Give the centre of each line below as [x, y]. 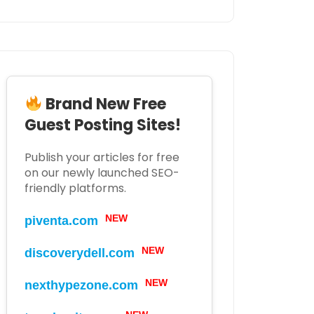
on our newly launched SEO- [102, 173]
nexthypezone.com [81, 286]
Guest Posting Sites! [103, 125]
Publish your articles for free [102, 158]
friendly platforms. [75, 189]
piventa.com [61, 221]
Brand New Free [104, 104]
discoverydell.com [80, 253]
